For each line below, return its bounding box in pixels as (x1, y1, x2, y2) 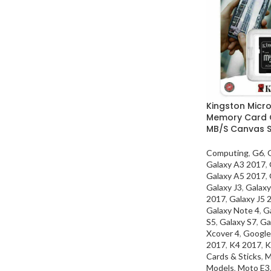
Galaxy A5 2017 (206, 171, 266, 181)
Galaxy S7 (220, 217, 256, 227)
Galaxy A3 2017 (206, 159, 266, 170)
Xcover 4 (206, 228, 240, 239)
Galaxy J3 (206, 182, 242, 193)
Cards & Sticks (206, 251, 261, 262)
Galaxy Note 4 (206, 205, 260, 216)
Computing (206, 148, 249, 158)
